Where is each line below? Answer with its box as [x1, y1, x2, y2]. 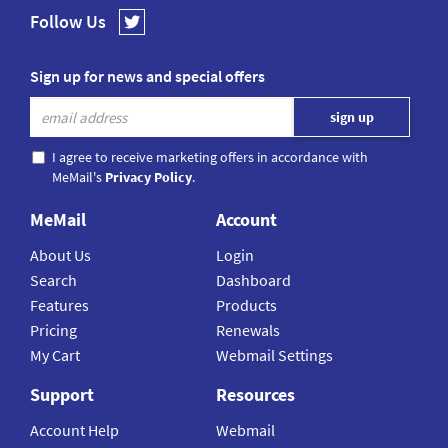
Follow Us [30, 10, 106, 34]
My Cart [30, 345, 80, 366]
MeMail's [52, 168, 105, 187]
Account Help [30, 420, 119, 441]
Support [30, 383, 94, 407]
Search [30, 270, 77, 291]
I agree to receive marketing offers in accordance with [52, 148, 368, 167]
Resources [216, 383, 296, 407]
